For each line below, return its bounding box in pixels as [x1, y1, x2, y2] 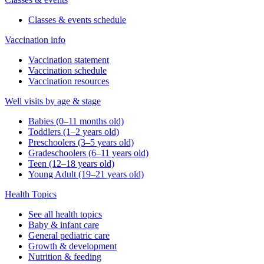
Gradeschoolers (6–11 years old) [28, 148, 148, 159]
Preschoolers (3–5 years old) [28, 137, 134, 148]
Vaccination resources [28, 76, 109, 87]
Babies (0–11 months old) [28, 116, 124, 127]
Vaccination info [5, 35, 65, 45]
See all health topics [28, 209, 102, 220]
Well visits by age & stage [5, 96, 101, 107]
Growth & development [28, 241, 117, 252]
